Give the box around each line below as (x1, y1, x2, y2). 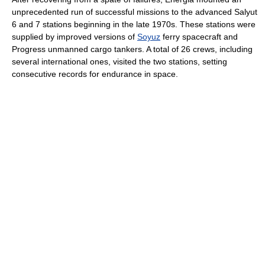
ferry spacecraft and (160, 32, 238, 41)
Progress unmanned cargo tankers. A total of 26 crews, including (12, 44, 253, 54)
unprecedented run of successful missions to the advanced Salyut (12, 7, 257, 17)
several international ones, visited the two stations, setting (12, 57, 227, 66)
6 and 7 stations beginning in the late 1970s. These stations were (12, 20, 256, 29)
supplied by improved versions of (12, 32, 137, 41)
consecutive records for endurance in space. (12, 69, 178, 79)
